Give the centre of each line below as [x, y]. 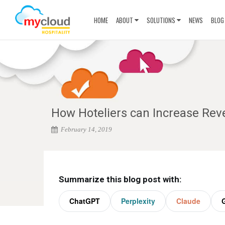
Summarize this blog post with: [120, 179]
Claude [188, 201]
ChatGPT [85, 201]
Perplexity [138, 201]
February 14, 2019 [86, 129]
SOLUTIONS [161, 20]
